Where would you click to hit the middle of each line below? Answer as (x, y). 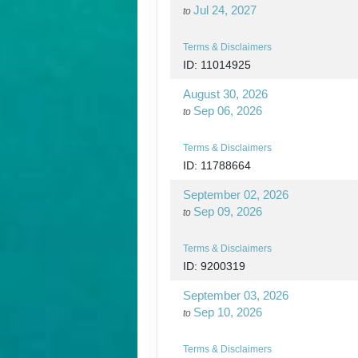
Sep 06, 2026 (228, 110)
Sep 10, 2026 (228, 312)
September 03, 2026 (236, 295)
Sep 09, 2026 (228, 211)
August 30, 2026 (225, 93)
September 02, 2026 (236, 194)
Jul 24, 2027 (225, 10)
